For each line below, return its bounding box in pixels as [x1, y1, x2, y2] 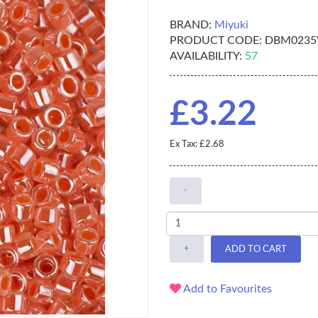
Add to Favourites [181, 283, 272, 295]
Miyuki [214, 19, 248, 31]
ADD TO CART [225, 244, 287, 254]
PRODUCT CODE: [170, 35, 262, 47]
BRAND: [170, 19, 212, 31]
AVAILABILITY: [170, 50, 242, 62]
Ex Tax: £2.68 [170, 140, 224, 150]
